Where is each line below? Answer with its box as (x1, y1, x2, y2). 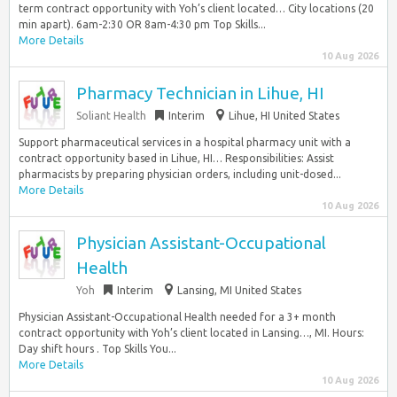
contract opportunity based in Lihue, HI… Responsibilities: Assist (19, 152, 334, 164)
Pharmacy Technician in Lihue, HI (76, 83, 323, 103)
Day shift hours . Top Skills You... (19, 343, 176, 354)
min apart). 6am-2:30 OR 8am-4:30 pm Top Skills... (19, 19, 266, 30)
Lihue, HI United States (229, 110, 339, 121)
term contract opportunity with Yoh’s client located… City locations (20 (19, 3, 374, 14)
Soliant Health (76, 110, 146, 121)
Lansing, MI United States (177, 284, 301, 296)
